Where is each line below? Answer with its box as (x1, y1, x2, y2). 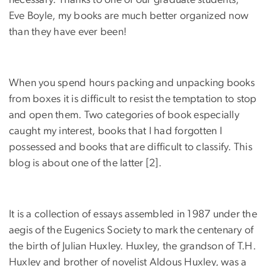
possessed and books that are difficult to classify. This (9, 142, 252, 153)
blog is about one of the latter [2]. (9, 158, 161, 169)
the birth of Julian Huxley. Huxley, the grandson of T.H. (9, 241, 256, 252)
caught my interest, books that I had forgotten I (9, 126, 222, 137)
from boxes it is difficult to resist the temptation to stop (9, 94, 257, 105)
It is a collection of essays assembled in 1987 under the (9, 209, 257, 220)
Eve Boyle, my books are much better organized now (9, 11, 249, 22)
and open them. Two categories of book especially (9, 110, 239, 121)
